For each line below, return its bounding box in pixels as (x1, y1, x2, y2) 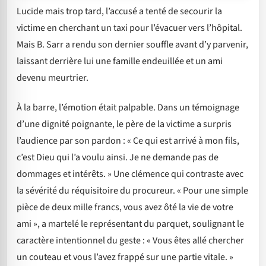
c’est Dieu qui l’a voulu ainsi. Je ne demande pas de (17, 151, 218, 164)
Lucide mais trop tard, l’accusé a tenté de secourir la (17, 4, 222, 18)
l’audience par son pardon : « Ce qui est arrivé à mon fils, (17, 134, 239, 148)
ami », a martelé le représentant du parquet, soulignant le (17, 217, 244, 231)
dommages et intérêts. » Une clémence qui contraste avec (17, 167, 243, 181)
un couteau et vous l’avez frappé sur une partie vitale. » (17, 251, 233, 264)
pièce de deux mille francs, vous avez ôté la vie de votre (17, 201, 233, 214)
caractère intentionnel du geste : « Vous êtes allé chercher (17, 234, 244, 248)
